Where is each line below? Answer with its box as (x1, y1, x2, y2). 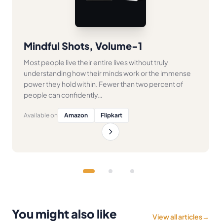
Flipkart (101, 111, 122, 119)
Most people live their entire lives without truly (24, 57, 168, 67)
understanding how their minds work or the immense (24, 68, 191, 77)
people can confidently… (24, 90, 103, 99)
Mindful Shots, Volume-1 (24, 39, 142, 52)
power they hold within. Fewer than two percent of (24, 79, 184, 88)
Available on (24, 111, 58, 119)
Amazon (64, 111, 88, 119)
